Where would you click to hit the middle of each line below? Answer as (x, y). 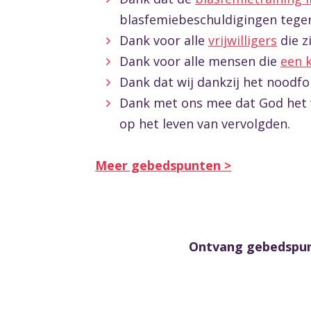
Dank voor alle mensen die (200, 61)
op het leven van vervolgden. (205, 124)
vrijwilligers (243, 40)
